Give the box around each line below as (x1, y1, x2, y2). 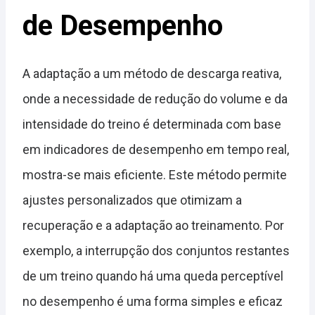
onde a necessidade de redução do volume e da (22, 91, 288, 107)
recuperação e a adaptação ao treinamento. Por (22, 218, 284, 233)
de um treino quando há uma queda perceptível (22, 269, 283, 284)
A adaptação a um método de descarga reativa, (22, 66, 281, 82)
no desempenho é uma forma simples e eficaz (22, 294, 283, 309)
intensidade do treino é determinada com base (22, 117, 281, 132)
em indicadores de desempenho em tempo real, (22, 142, 289, 157)
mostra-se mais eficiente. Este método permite (22, 167, 287, 183)
